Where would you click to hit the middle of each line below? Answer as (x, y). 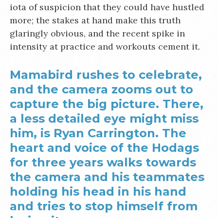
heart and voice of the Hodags (104, 148)
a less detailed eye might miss (104, 118)
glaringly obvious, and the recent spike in (97, 33)
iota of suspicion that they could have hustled (107, 7)
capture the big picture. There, (107, 104)
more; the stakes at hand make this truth (95, 20)
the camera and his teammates (107, 177)
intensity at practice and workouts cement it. (105, 46)
